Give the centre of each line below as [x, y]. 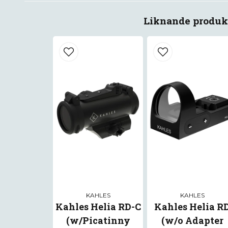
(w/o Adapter [192, 220]
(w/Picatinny [98, 220]
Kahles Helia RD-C [98, 206]
